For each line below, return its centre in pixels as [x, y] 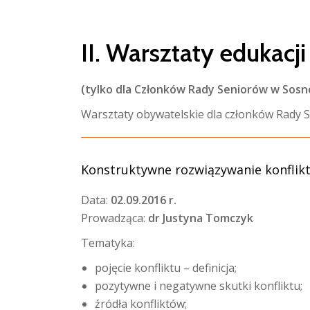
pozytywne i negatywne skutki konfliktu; [199, 286]
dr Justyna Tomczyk [201, 218]
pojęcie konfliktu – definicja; [166, 268]
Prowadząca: [115, 218]
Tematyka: [108, 243]
